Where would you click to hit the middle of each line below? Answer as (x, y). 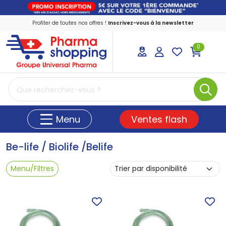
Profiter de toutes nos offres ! (70, 23)
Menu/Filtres (32, 169)
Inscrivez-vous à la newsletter (151, 23)
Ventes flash (159, 119)
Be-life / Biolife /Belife (60, 147)
